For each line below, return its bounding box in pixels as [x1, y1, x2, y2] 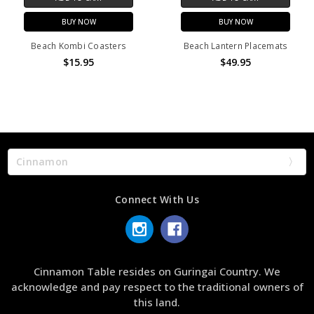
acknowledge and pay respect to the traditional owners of [11, 279, 303, 294]
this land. [134, 294, 180, 309]
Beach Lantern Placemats [183, 39, 288, 52]
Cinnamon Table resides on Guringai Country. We [34, 264, 280, 278]
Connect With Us [115, 193, 199, 207]
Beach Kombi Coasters [31, 39, 126, 52]
